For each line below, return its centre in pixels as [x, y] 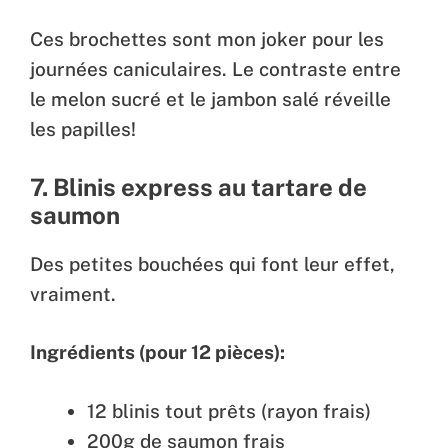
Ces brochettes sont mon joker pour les [207, 39]
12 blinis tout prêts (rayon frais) [229, 410]
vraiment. [73, 293]
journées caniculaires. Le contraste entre [215, 69]
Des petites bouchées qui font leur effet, [212, 263]
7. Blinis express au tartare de [198, 186]
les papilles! [83, 129]
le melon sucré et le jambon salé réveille [210, 99]
